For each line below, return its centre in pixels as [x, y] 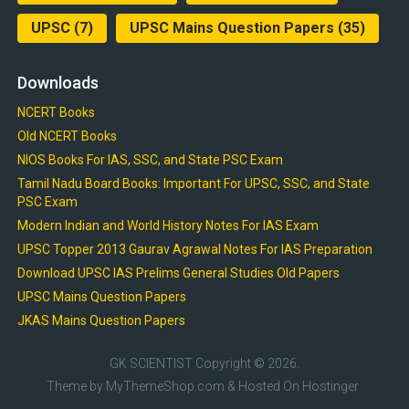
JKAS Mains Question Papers [101, 321]
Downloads [58, 83]
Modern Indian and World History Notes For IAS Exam [168, 226]
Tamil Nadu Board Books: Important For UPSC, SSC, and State [193, 184]
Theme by [77, 387]
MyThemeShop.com [166, 387]
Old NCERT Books [67, 136]
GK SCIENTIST [151, 364]
